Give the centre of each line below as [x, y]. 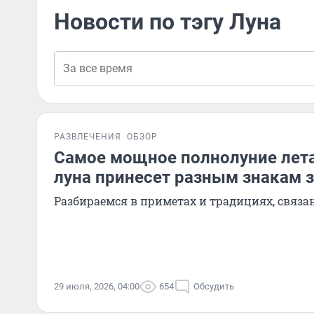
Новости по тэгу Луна [168, 22]
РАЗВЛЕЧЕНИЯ [88, 137]
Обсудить [214, 286]
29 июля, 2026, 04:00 [97, 286]
